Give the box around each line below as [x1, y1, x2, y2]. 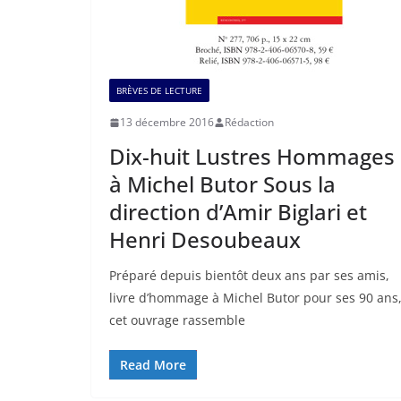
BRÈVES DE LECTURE [116, 84, 202, 97]
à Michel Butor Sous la [109, 169, 336, 199]
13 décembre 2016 [120, 115, 214, 130]
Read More [120, 356, 186, 373]
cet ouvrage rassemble [109, 311, 245, 328]
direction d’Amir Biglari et [109, 197, 367, 226]
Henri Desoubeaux [109, 225, 301, 254]
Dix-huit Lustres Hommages [109, 141, 395, 171]
